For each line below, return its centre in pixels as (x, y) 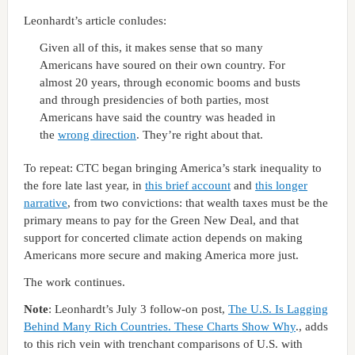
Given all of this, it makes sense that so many (151, 48)
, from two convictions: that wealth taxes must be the (197, 203)
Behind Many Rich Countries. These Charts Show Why (159, 327)
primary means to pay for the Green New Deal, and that (161, 221)
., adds (311, 327)
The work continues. (74, 282)
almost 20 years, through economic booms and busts (170, 83)
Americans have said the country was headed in (157, 118)
